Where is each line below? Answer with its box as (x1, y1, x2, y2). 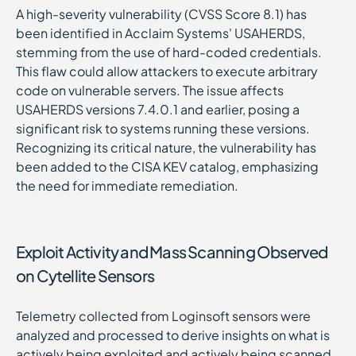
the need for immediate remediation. (16, 177, 238, 194)
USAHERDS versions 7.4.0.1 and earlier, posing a (16, 101, 300, 118)
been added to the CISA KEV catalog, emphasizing (16, 158, 319, 175)
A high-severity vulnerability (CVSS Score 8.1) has (16, 6, 307, 22)
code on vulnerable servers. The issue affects (16, 82, 284, 99)
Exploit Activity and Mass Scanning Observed (16, 242, 328, 261)
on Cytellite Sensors (16, 265, 154, 285)
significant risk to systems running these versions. (16, 120, 310, 137)
